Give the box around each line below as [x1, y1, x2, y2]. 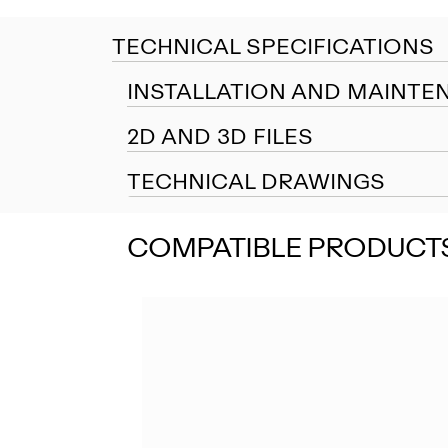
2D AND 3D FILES [127, 123, 313, 151]
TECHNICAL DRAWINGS [127, 168, 385, 196]
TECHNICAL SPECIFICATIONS [112, 33, 434, 61]
